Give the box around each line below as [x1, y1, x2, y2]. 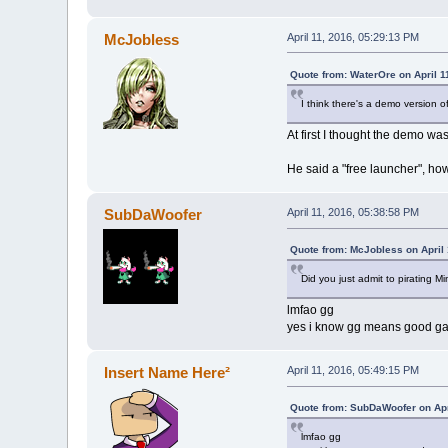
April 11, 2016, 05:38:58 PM [286, 206, 419, 219]
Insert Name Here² [103, 364, 230, 382]
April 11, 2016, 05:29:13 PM [286, 30, 419, 43]
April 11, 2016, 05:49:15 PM [286, 364, 419, 377]
